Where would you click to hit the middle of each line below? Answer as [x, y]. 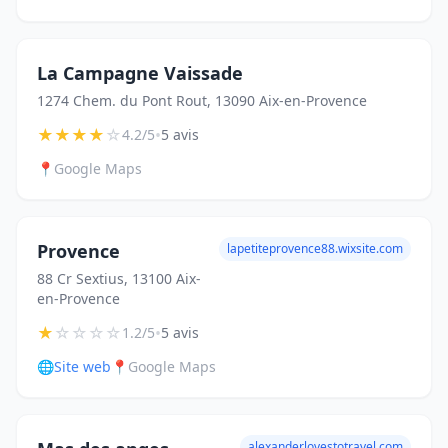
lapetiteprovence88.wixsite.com [315, 248]
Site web [82, 366]
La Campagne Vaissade [140, 73]
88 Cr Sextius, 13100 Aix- [119, 278]
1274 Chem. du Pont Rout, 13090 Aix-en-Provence [202, 100]
